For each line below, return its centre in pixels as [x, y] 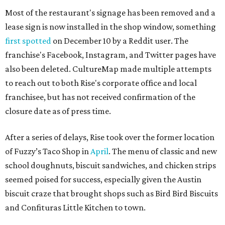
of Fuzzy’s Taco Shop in [48, 151]
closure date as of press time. [58, 111]
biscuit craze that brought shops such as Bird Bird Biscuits [111, 193]
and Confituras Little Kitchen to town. [75, 207]
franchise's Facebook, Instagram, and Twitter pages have [110, 55]
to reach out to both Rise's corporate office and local [101, 83]
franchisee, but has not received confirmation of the [100, 97]
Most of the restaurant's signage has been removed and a [110, 13]
